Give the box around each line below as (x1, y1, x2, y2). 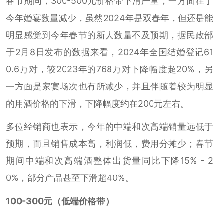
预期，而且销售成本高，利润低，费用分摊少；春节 (5, 138, 214, 149)
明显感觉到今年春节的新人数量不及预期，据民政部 (5, 30, 214, 41)
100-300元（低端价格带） (5, 196, 114, 206)
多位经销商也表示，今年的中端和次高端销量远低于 (5, 121, 214, 132)
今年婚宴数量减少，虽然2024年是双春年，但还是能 (5, 13, 214, 23)
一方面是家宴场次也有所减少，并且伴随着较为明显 (5, 81, 214, 92)
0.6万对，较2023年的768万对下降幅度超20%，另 (5, 64, 214, 75)
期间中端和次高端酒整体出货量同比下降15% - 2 (5, 155, 214, 166)
